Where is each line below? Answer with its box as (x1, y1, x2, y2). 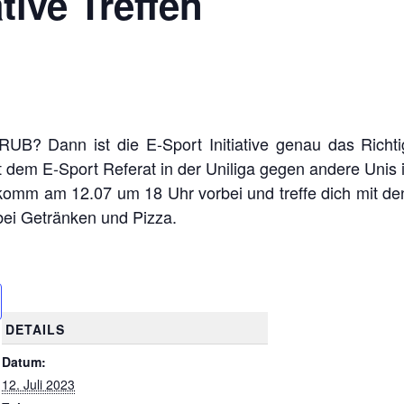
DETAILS (5, 319, 65, 338)
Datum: (2, 352, 47, 371)
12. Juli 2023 (2, 374, 76, 393)
